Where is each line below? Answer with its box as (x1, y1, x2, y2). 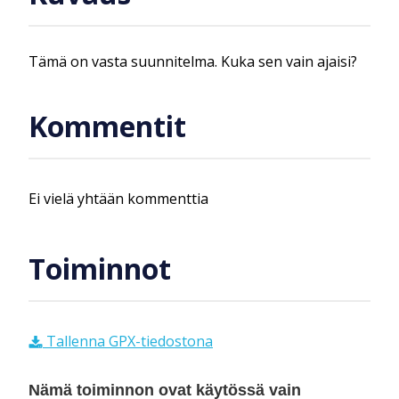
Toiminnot (28, 249, 171, 289)
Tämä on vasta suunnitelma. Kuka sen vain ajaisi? (28, 51, 357, 71)
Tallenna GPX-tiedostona (43, 330, 213, 351)
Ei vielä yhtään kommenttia (28, 188, 208, 208)
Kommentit (28, 107, 186, 146)
